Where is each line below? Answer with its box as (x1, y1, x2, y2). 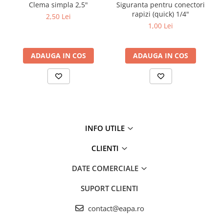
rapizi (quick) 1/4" (132, 9, 189, 19)
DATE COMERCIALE (71, 163, 140, 173)
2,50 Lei (46, 11, 71, 21)
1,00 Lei (148, 21, 173, 30)
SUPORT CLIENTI (81, 183, 138, 193)
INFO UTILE (85, 123, 127, 133)
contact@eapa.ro (86, 203, 144, 213)
